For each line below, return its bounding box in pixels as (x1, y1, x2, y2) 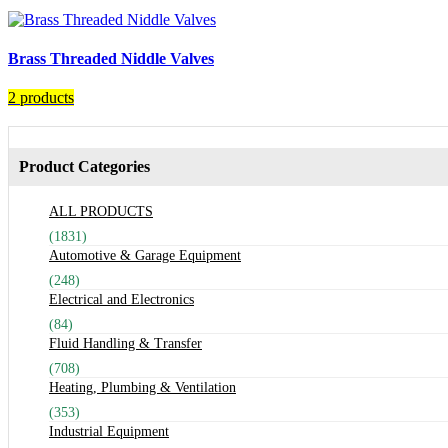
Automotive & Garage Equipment (49, 248, 241, 264)
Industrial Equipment (49, 424, 169, 440)
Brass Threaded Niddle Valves (8, 49, 214, 67)
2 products (8, 89, 74, 107)
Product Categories (19, 158, 150, 176)
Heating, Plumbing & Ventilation (49, 380, 236, 396)
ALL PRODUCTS (49, 204, 153, 220)
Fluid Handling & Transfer (49, 336, 202, 352)
